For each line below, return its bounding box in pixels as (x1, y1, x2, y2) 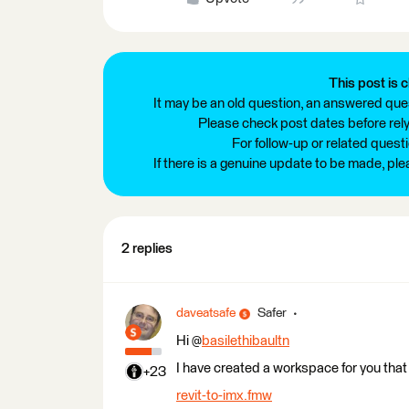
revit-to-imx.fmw (176, 389, 272, 403)
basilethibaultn (202, 334, 289, 348)
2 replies (121, 242, 173, 256)
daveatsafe (176, 307, 236, 320)
